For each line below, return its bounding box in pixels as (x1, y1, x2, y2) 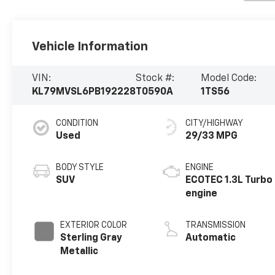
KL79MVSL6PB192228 (32, 87, 136, 97)
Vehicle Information (32, 40, 149, 53)
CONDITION (56, 118, 99, 128)
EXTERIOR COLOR (60, 220, 128, 230)
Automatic (185, 233, 236, 243)
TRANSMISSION (185, 220, 246, 230)
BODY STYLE (56, 163, 104, 172)
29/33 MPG (185, 131, 238, 141)
